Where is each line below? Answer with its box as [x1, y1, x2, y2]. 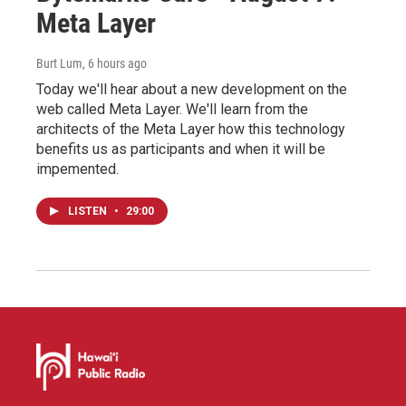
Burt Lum [36, 55, 82, 71]
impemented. [36, 159, 119, 178]
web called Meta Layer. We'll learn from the [36, 100, 308, 118]
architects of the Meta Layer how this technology [36, 120, 345, 138]
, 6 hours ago [82, 55, 147, 71]
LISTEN [68, 204, 110, 217]
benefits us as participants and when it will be [36, 140, 325, 158]
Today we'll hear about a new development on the [36, 80, 347, 98]
